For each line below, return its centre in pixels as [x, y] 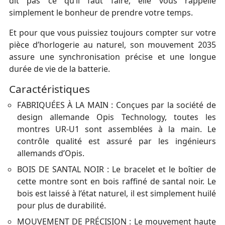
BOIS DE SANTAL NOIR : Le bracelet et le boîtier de [116, 170]
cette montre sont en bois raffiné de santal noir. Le [116, 182]
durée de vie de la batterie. [59, 69]
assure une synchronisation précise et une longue [112, 57]
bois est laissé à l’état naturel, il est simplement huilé [116, 194]
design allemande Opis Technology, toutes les [116, 117]
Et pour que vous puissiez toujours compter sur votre [112, 33]
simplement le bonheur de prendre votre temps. [101, 13]
